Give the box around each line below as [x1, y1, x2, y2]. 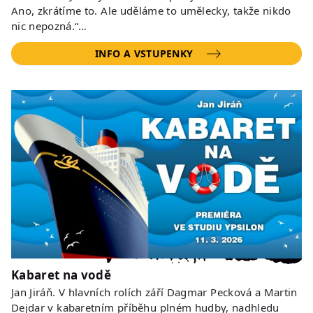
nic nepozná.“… [11, 18, 87, 33]
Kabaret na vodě [11, 267, 112, 284]
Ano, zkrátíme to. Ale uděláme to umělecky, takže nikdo [11, 3, 291, 17]
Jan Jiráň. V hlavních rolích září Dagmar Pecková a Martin [11, 285, 298, 300]
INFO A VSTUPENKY [95, 46, 194, 60]
